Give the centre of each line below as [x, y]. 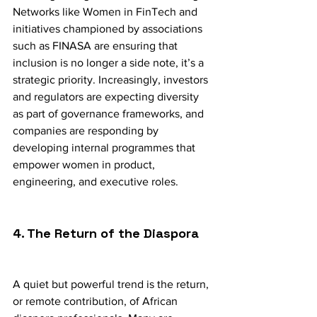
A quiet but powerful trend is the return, [112, 284]
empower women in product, [85, 165]
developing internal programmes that [105, 148]
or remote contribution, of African [97, 301]
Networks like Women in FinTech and [106, 12]
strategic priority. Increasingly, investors [112, 80]
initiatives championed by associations [109, 29]
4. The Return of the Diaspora [106, 234]
